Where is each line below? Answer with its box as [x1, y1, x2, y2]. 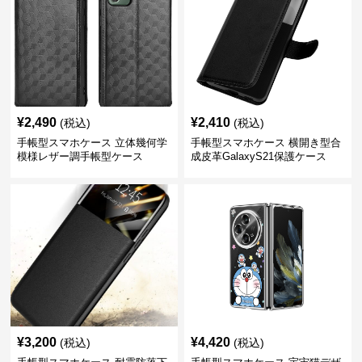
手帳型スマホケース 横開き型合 [190, 137, 341, 149]
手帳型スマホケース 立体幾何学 [17, 137, 168, 149]
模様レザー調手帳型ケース [17, 150, 144, 162]
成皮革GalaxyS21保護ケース [190, 150, 326, 162]
